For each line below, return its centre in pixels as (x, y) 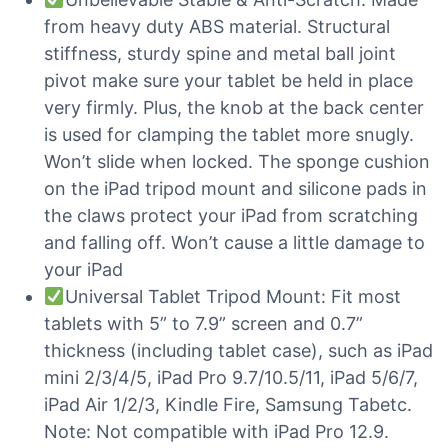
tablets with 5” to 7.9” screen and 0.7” (203, 323)
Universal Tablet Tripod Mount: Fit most (232, 296)
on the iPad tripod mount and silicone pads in (235, 188)
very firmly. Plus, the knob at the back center (234, 107)
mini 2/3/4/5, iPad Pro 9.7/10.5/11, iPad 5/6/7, (231, 377)
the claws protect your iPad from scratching (231, 215)
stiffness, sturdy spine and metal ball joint (220, 53)
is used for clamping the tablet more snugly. (229, 134)
